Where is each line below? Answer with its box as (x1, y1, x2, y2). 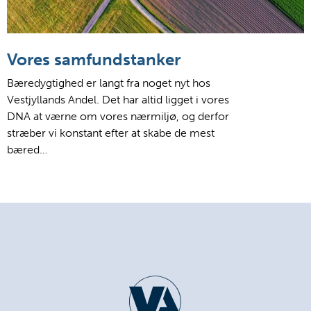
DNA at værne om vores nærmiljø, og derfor (7, 109, 229, 123)
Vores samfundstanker (7, 49, 180, 69)
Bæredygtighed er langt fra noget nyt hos (7, 76, 210, 90)
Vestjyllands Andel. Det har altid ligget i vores (7, 92, 229, 106)
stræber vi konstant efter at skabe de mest (7, 126, 215, 140)
